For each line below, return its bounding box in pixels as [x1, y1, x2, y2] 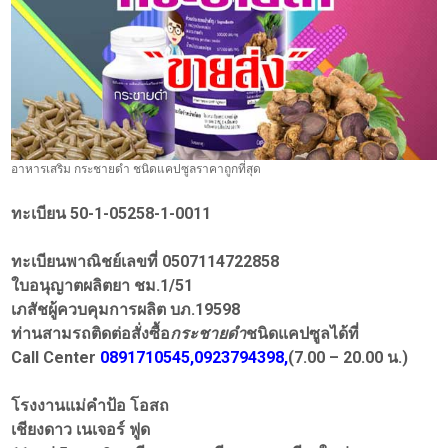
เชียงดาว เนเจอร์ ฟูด [11, 420, 151, 440]
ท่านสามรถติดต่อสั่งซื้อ [11, 324, 171, 344]
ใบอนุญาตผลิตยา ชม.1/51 [11, 276, 194, 296]
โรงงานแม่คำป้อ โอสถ [11, 396, 170, 416]
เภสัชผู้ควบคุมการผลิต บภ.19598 [11, 300, 241, 320]
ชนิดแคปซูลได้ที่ [246, 324, 360, 344]
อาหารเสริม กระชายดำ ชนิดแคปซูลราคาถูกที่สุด [11, 162, 262, 177]
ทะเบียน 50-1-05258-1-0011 [11, 204, 212, 224]
